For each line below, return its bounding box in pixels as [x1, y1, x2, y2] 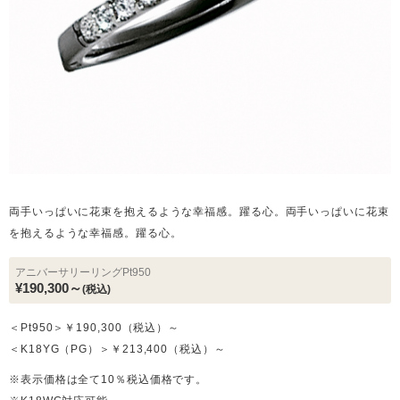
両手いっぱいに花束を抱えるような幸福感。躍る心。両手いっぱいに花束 [9, 205, 389, 218]
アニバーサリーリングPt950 [15, 266, 151, 279]
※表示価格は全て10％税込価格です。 [9, 373, 208, 386]
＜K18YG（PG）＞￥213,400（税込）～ [9, 343, 226, 355]
